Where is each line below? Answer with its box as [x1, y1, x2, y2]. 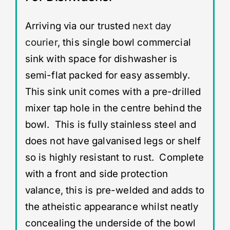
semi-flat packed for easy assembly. [25, 69, 196, 81]
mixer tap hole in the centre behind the [25, 102, 202, 114]
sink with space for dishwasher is [25, 52, 178, 65]
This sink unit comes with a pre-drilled [25, 85, 201, 98]
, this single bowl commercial [57, 36, 191, 48]
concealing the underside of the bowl [25, 217, 196, 229]
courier [25, 36, 57, 48]
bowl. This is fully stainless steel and [25, 118, 196, 130]
